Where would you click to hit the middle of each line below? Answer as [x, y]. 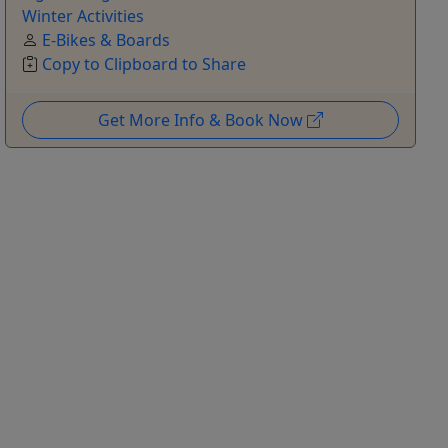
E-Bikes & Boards [106, 40]
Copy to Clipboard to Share [144, 64]
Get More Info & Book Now [203, 120]
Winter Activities [83, 16]
